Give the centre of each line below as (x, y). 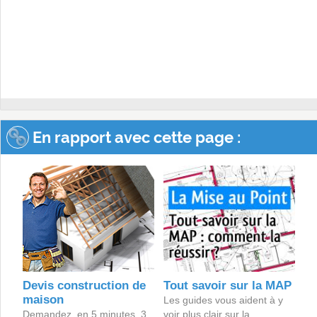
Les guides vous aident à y (223, 300)
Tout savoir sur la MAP (227, 286)
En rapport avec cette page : (135, 138)
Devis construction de (84, 286)
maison (43, 300)
